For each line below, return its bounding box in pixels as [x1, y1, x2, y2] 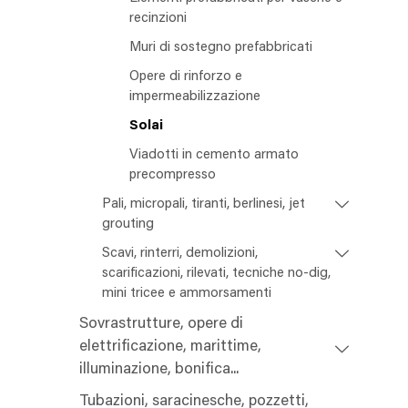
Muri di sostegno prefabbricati [129, 41, 312, 56]
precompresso [129, 168, 216, 183]
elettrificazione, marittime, [79, 340, 261, 356]
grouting [102, 218, 154, 232]
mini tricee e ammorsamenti [102, 287, 271, 301]
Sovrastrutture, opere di [79, 317, 243, 333]
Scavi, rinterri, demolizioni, [102, 247, 258, 261]
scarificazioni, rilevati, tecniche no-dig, [102, 267, 331, 281]
